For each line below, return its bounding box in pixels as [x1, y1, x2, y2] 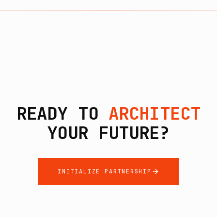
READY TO [16, 101, 108, 125]
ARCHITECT [108, 101, 201, 125]
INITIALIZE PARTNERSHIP [58, 167, 152, 175]
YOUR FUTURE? [47, 121, 170, 144]
